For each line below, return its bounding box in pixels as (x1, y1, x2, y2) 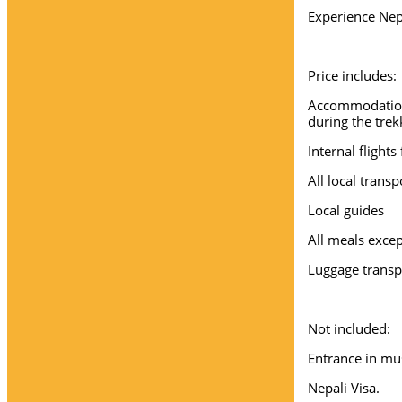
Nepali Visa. (308, 379, 380, 397)
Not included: (308, 319, 390, 337)
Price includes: (308, 66, 397, 84)
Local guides (308, 201, 384, 219)
